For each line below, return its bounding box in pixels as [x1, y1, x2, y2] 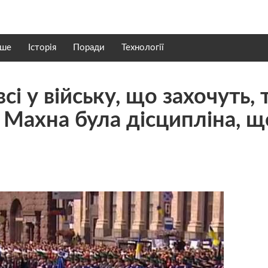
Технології [121, 43, 164, 52]
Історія [28, 43, 56, 52]
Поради [73, 43, 105, 52]
